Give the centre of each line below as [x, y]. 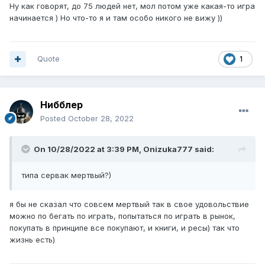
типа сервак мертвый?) [66, 175]
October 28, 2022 [101, 119]
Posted [54, 119]
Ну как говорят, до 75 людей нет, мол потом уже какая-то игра [132, 6]
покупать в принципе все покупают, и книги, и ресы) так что [125, 228]
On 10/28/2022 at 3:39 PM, [88, 149]
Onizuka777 [168, 149]
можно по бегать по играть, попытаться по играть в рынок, [122, 216]
